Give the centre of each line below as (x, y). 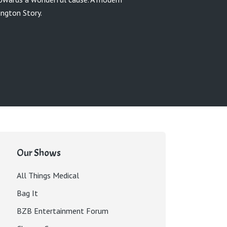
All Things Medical (48, 175)
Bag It (27, 193)
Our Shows (39, 153)
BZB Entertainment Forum (63, 211)
